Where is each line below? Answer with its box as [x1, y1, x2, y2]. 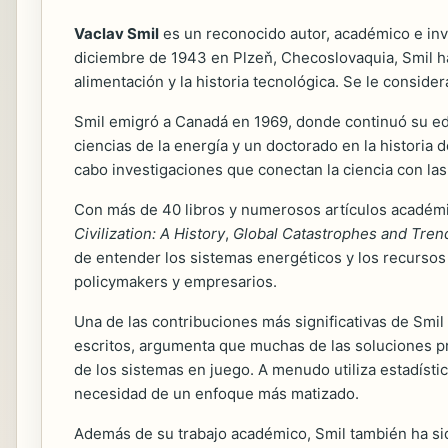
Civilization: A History [74, 224, 225, 243]
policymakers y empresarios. [74, 272, 277, 291]
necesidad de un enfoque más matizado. [74, 384, 359, 403]
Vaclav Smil [74, 24, 159, 43]
